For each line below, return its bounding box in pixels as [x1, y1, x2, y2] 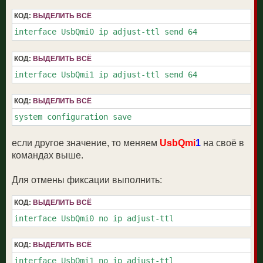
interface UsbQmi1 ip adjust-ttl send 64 [14, 69, 197, 79]
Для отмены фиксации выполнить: [12, 175, 162, 186]
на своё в [201, 138, 244, 149]
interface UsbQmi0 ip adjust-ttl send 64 [14, 27, 197, 36]
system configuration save [14, 112, 131, 122]
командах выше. [12, 150, 83, 161]
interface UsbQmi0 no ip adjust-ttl [14, 213, 174, 223]
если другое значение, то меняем [12, 138, 160, 149]
